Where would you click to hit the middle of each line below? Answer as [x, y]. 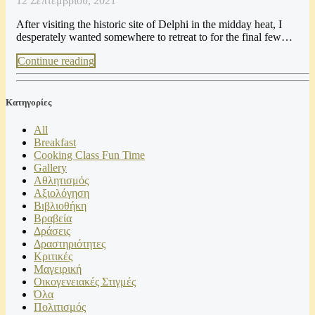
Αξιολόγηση [62, 193]
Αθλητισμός [61, 181]
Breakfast [55, 143]
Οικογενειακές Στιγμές [85, 282]
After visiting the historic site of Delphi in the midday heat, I [149, 24]
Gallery [50, 168]
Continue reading [56, 60]
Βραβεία [53, 219]
